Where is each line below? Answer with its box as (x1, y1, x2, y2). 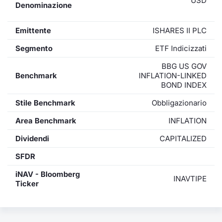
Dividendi (15, 134, 49, 143)
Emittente (15, 26, 51, 35)
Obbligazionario (152, 98, 207, 108)
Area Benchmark (15, 116, 76, 125)
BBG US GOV (162, 61, 207, 71)
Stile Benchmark (15, 98, 75, 108)
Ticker (15, 179, 39, 188)
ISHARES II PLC (153, 26, 207, 35)
